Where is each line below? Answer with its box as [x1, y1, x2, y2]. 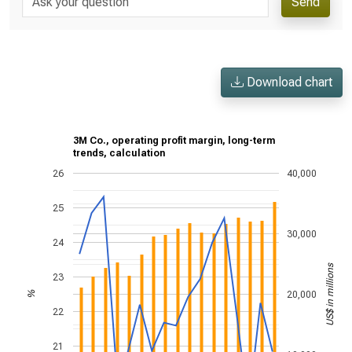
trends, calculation [73, 148, 165, 159]
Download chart [244, 75, 332, 90]
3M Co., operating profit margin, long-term [73, 135, 275, 147]
